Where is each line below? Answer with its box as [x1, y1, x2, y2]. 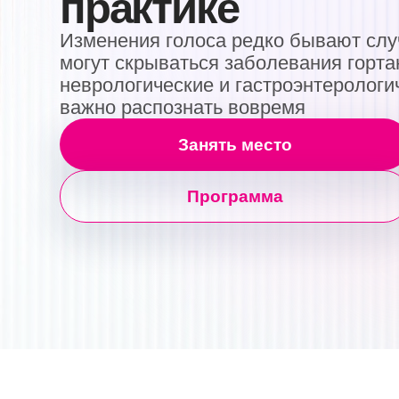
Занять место [159, 77, 261, 95]
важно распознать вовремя [53, 43, 273, 63]
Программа [167, 124, 253, 142]
